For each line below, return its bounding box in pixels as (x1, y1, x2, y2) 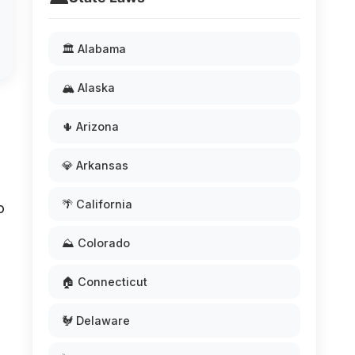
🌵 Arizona (62, 120, 119, 133)
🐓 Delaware (62, 314, 130, 327)
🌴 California (62, 197, 132, 211)
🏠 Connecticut (62, 275, 147, 288)
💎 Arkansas (62, 158, 128, 172)
